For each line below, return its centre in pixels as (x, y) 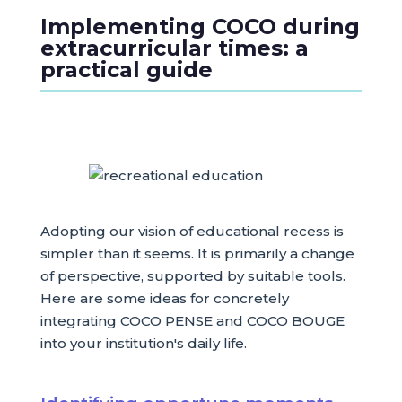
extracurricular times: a (174, 48)
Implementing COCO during (200, 26)
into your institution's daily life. (143, 343)
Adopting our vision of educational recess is (192, 231)
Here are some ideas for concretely (164, 298)
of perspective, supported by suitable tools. (192, 275)
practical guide (126, 69)
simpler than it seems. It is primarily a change (197, 253)
